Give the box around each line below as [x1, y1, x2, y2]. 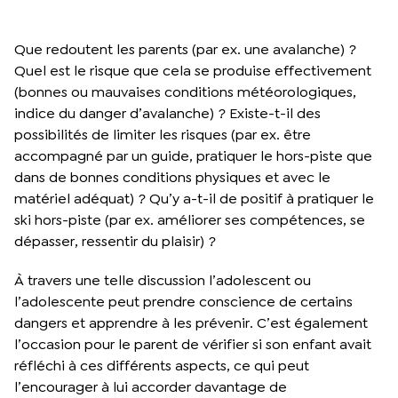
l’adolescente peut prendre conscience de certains [14, 291, 353, 311]
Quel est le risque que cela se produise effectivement [14, 60, 371, 80]
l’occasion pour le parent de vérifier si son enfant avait [14, 334, 371, 354]
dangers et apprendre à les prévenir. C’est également [14, 313, 368, 332]
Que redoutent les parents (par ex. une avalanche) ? [14, 39, 356, 59]
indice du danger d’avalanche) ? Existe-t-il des [14, 103, 321, 123]
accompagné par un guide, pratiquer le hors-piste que [14, 146, 372, 165]
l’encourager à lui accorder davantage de [14, 377, 287, 396]
